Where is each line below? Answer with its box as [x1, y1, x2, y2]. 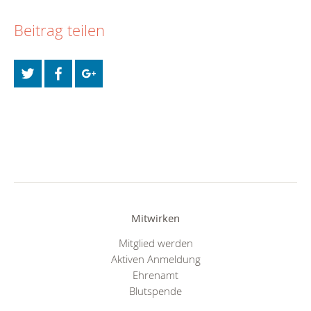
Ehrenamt [133, 267, 178, 282]
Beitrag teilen [14, 20, 105, 41]
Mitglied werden [118, 235, 193, 250]
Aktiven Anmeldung [110, 251, 201, 266]
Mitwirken [131, 211, 180, 226]
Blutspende [129, 283, 182, 298]
